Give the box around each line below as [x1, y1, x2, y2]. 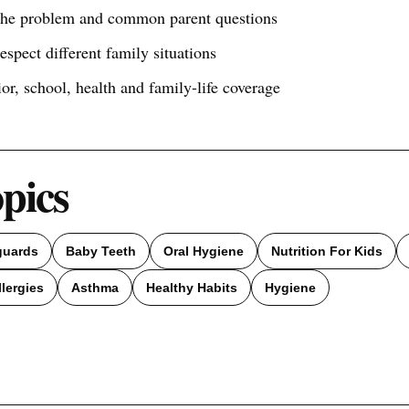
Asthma [71, 279, 119, 295]
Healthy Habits [146, 279, 237, 295]
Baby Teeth [66, 243, 136, 258]
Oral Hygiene [163, 243, 244, 258]
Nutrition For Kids [271, 243, 383, 258]
